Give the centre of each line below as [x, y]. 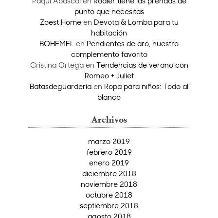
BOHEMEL [57, 43]
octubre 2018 [109, 194]
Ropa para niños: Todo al [146, 86]
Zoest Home [60, 22]
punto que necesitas [109, 11]
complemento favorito [109, 54]
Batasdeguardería [61, 86]
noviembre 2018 [109, 184]
